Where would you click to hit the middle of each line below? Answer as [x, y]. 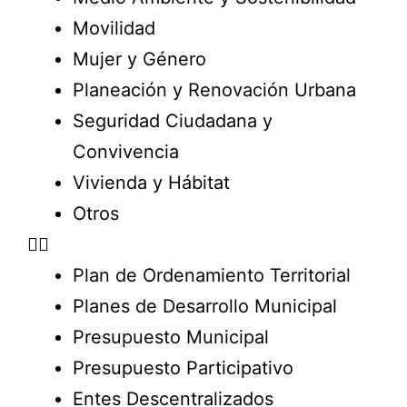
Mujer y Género [139, 59]
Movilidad [114, 28]
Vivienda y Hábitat [151, 183]
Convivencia [126, 152]
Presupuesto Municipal [171, 337]
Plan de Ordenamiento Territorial [212, 275]
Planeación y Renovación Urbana [214, 90]
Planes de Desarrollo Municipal [205, 306]
